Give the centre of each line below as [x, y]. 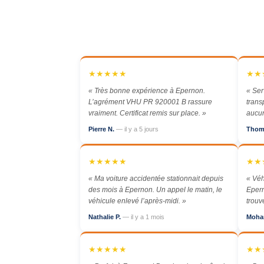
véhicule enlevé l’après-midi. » [137, 201]
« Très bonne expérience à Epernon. [147, 91]
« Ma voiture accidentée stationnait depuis [156, 179]
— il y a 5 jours [137, 129]
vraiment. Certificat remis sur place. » [147, 113]
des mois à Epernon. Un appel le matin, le [155, 190]
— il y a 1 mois [143, 217]
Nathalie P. [105, 217]
